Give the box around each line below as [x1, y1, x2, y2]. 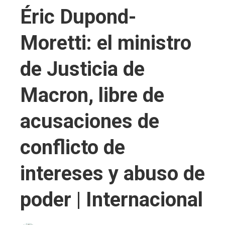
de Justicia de [20, 57, 145, 81]
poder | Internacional [20, 187, 203, 211]
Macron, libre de [20, 83, 164, 107]
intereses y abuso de [20, 161, 205, 185]
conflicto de [20, 135, 125, 159]
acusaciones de [20, 109, 159, 133]
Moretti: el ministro [20, 31, 191, 55]
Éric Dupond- [20, 5, 136, 29]
